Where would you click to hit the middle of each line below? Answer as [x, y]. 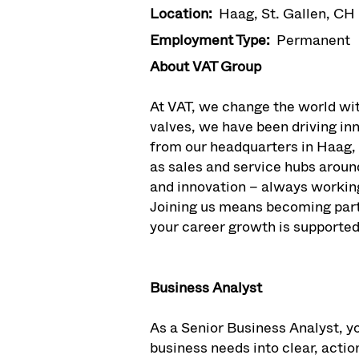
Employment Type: [213, 40]
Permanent [313, 40]
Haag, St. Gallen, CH [287, 14]
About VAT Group [206, 67]
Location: [184, 14]
